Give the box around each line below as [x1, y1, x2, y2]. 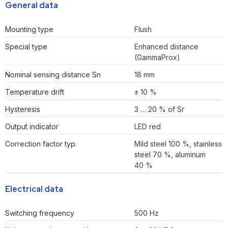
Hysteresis [5, 105, 40, 114]
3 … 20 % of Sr [134, 105, 184, 114]
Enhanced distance [134, 42, 198, 51]
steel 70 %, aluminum [134, 150, 206, 159]
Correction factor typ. [5, 139, 77, 149]
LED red [134, 122, 161, 131]
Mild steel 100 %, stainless [134, 139, 222, 149]
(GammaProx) [134, 53, 180, 62]
